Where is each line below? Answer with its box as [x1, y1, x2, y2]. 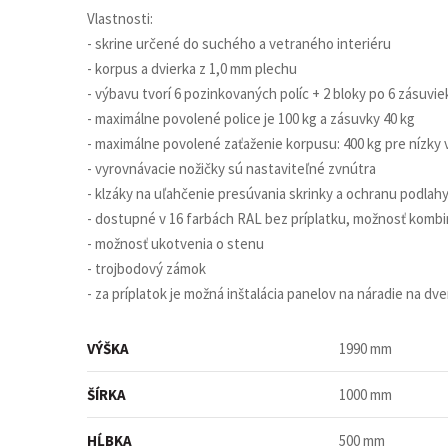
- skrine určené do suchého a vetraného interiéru [87, 34, 391, 53]
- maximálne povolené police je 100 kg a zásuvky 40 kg [87, 109, 415, 128]
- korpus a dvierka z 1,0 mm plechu [87, 59, 297, 78]
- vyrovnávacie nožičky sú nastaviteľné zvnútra [87, 159, 376, 178]
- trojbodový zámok [87, 259, 206, 278]
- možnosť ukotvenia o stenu [87, 234, 264, 253]
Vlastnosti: [87, 9, 153, 28]
